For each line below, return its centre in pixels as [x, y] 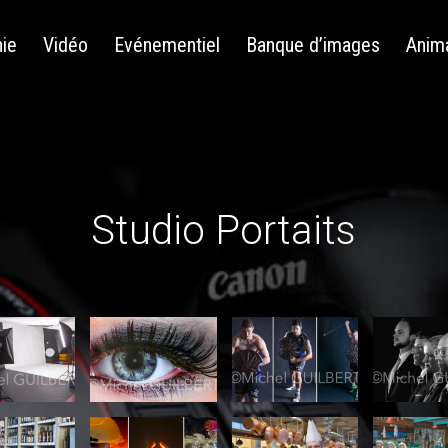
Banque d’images [312, 45]
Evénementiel [166, 45]
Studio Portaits [224, 230]
